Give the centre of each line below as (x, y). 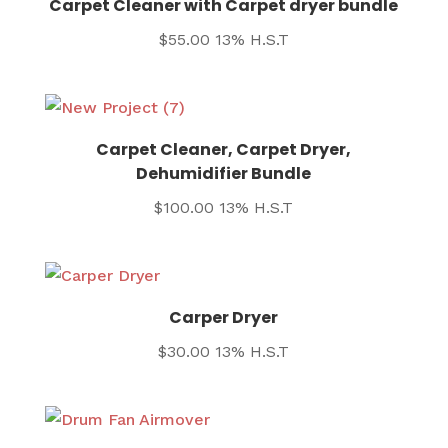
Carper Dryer (224, 318)
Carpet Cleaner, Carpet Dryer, (224, 150)
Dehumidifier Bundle (224, 174)
